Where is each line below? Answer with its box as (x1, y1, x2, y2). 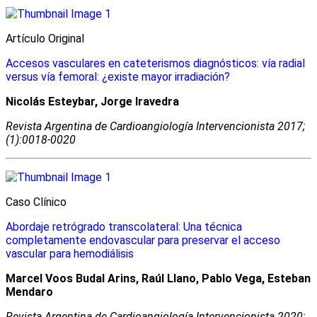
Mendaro (6, 284, 53, 299)
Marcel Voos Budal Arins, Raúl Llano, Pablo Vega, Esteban (6, 271, 311, 285)
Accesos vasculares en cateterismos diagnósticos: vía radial (6, 56, 305, 70)
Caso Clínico (6, 195, 67, 209)
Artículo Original (6, 31, 84, 45)
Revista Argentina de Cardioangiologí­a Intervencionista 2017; (6, 119, 305, 133)
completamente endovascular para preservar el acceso (6, 233, 280, 247)
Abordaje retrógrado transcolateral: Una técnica (6, 219, 242, 234)
